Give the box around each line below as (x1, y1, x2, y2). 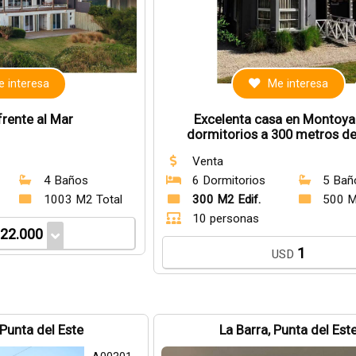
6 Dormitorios (192, 173, 265, 188)
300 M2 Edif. (192, 192, 261, 207)
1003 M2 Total (43, 192, 122, 207)
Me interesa (268, 77, 329, 91)
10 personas (192, 211, 259, 226)
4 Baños (43, 173, 88, 188)
